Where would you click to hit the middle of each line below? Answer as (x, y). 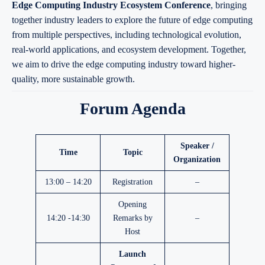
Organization (197, 159)
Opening (132, 204)
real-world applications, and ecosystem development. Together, (129, 49)
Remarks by (132, 218)
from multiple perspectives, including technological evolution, (127, 34)
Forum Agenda (132, 109)
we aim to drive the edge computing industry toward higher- (124, 64)
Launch (132, 254)
